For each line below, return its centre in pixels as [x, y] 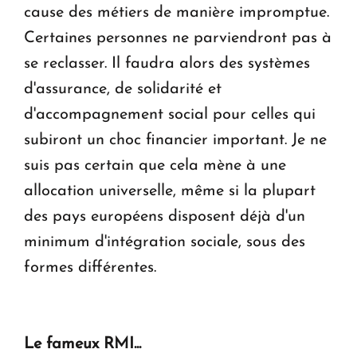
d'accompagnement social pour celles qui [170, 114]
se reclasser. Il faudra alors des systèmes [167, 63]
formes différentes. [90, 267]
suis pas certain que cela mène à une [155, 165]
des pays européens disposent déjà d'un [165, 216]
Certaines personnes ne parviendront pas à [178, 38]
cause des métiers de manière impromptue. [177, 12]
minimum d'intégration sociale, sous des [165, 242]
